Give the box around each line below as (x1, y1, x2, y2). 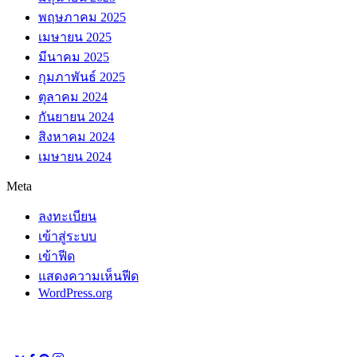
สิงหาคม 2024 (38, 129, 115, 143)
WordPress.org (38, 285, 112, 300)
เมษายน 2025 (38, 29, 112, 44)
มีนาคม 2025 (38, 49, 109, 64)
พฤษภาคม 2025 (38, 10, 126, 24)
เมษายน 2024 (38, 149, 112, 163)
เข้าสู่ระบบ (38, 229, 96, 243)
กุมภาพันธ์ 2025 (38, 69, 125, 84)
